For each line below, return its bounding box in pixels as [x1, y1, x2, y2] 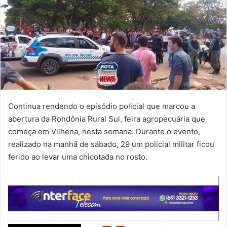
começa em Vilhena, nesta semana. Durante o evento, [8, 126, 200, 136]
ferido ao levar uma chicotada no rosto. [8, 152, 147, 162]
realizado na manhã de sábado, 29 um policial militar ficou [8, 139, 214, 149]
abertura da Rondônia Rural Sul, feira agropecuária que [8, 113, 205, 124]
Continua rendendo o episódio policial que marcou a [8, 101, 195, 111]
